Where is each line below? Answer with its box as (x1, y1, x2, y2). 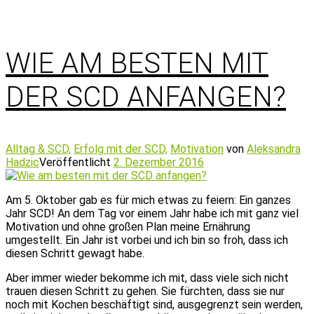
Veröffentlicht (39, 156, 114, 169)
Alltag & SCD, (6, 142, 71, 156)
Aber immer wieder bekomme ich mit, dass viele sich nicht (6, 271, 289, 285)
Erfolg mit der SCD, (74, 142, 168, 156)
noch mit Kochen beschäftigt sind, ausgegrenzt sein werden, (6, 298, 303, 311)
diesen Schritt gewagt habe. (6, 247, 144, 260)
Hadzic (6, 156, 39, 169)
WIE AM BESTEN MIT (6, 47, 268, 80)
